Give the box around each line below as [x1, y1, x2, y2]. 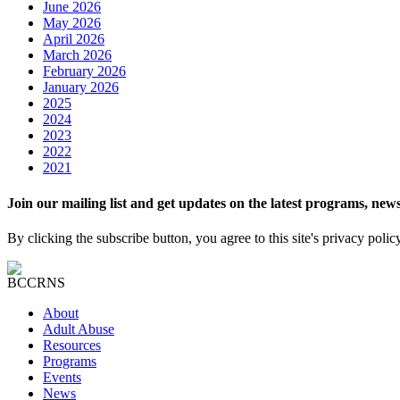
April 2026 [43, 31, 104, 47]
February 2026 [43, 63, 126, 79]
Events [43, 369, 81, 385]
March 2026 [43, 47, 112, 63]
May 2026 [43, 15, 101, 31]
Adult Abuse [43, 321, 114, 337]
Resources [43, 337, 101, 353]
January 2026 [43, 79, 119, 96]
